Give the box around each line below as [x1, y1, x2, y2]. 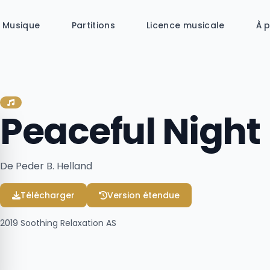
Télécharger [20, 189, 75, 201]
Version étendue [107, 189, 180, 201]
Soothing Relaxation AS [18, 217, 116, 229]
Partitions [71, 19, 116, 31]
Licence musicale [146, 19, 225, 31]
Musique [2, 19, 40, 31]
